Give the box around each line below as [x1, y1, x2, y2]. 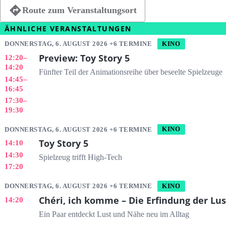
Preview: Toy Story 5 [38, 52, 130, 65]
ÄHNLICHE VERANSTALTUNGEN [5, 24, 132, 34]
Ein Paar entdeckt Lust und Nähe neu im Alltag [38, 209, 189, 219]
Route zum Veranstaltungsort [22, 5, 137, 16]
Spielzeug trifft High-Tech [38, 153, 122, 162]
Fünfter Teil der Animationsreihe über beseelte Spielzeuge [38, 67, 222, 77]
